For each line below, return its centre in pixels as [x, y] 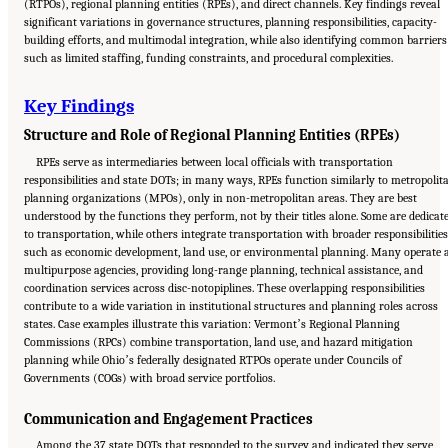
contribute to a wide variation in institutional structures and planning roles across [231, 306]
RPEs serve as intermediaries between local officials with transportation [215, 162]
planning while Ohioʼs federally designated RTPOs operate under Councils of [213, 360]
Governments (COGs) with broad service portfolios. [149, 378]
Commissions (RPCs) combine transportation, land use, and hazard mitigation [218, 342]
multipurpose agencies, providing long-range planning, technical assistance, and [223, 270]
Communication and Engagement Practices [168, 419]
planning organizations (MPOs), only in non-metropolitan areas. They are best [220, 198]
